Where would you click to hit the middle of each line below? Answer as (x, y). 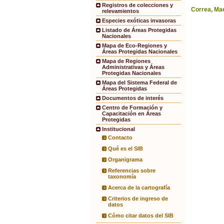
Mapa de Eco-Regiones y (134, 46)
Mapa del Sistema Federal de (139, 83)
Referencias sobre (132, 171)
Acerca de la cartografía (139, 188)
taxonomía (122, 177)
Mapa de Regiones (126, 61)
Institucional (118, 129)
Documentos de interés (133, 98)
